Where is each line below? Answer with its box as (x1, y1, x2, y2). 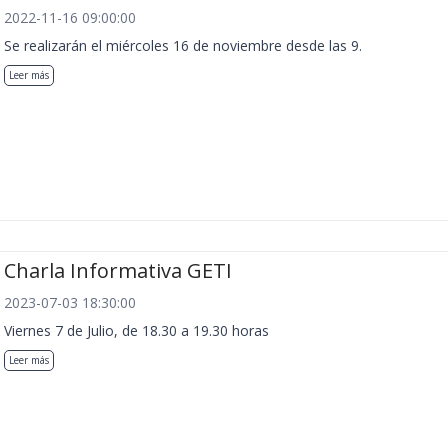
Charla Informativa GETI (4, 257, 232, 285)
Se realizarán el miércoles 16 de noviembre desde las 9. (4, 36, 362, 55)
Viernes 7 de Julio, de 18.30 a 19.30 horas (4, 321, 269, 341)
